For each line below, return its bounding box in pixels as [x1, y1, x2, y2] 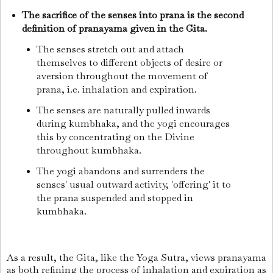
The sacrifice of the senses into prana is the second [21, 8, 244, 21]
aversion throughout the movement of [37, 69, 208, 82]
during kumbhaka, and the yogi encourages [37, 116, 230, 130]
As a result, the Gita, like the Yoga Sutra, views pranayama [7, 251, 266, 264]
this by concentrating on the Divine [37, 130, 195, 143]
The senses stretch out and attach [37, 42, 185, 55]
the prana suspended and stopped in [37, 191, 194, 204]
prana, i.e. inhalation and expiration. [37, 82, 200, 96]
